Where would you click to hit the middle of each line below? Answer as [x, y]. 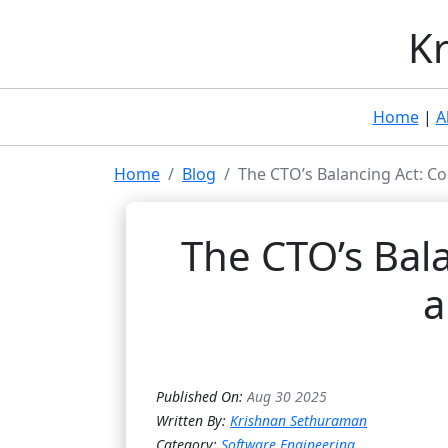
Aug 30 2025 [287, 396]
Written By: [193, 420]
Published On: [201, 396]
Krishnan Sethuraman [298, 420]
